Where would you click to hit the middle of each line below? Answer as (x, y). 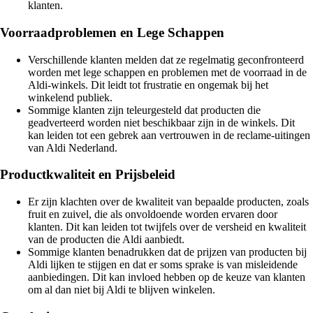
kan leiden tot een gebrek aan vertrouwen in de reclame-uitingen (169, 135)
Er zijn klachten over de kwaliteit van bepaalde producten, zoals (168, 202)
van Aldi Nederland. (73, 147)
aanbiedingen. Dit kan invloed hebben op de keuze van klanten (167, 277)
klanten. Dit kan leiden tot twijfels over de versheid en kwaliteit (167, 227)
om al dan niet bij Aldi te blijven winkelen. (122, 290)
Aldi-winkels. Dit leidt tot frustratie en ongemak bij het (148, 85)
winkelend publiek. (70, 97)
